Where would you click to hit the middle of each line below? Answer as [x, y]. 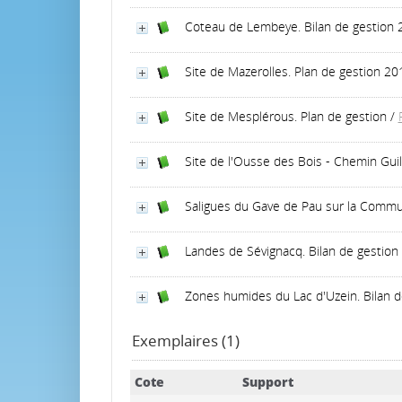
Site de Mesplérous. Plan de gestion [285, 116]
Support [267, 382]
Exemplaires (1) [185, 341]
